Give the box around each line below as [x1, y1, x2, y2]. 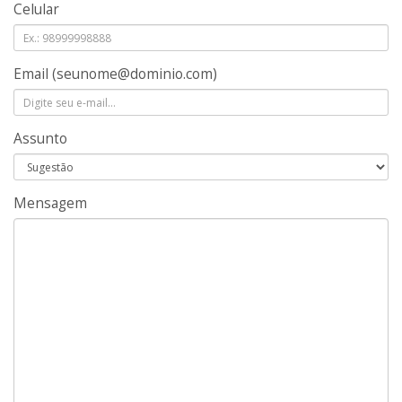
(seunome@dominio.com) [52, 65, 217, 83]
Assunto [13, 129, 67, 148]
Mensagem [13, 194, 87, 213]
